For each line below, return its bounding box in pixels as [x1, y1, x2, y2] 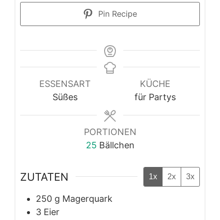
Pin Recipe [96, 8, 137, 19]
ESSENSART [39, 78, 91, 89]
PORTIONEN [83, 126, 137, 137]
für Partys [134, 91, 176, 102]
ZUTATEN [20, 170, 68, 183]
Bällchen [99, 139, 135, 150]
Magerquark [62, 193, 112, 204]
